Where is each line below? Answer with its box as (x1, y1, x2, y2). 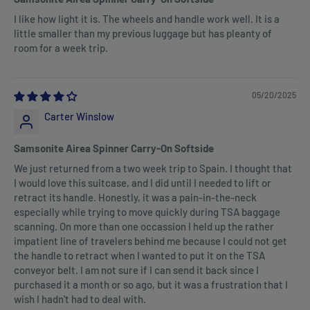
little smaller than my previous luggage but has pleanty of (14, 27, 272, 40)
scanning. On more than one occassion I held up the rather (14, 220, 274, 233)
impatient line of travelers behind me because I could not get (14, 235, 287, 248)
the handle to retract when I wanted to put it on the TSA (14, 249, 265, 262)
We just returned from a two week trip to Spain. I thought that (14, 162, 292, 175)
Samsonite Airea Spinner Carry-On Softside (14, 142, 214, 155)
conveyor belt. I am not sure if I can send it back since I (14, 264, 259, 277)
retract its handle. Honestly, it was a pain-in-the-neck (14, 191, 257, 204)
